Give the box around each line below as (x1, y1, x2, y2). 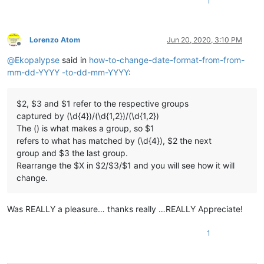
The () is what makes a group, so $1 (16, 123, 154, 133)
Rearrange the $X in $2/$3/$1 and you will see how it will (16, 160, 235, 170)
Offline (18, 44, 40, 53)
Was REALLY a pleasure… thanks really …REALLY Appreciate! (7, 203, 243, 214)
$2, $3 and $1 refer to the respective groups (16, 98, 189, 108)
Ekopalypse (15, 54, 60, 65)
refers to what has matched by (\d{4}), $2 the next (16, 135, 212, 146)
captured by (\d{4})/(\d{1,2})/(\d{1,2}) (16, 110, 159, 121)
